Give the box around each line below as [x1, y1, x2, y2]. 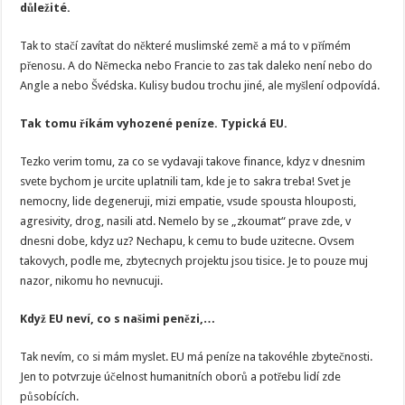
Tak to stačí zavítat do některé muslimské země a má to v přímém [20, 39, 352, 52]
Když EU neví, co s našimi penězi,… [20, 312, 216, 325]
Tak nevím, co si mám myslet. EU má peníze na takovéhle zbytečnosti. [20, 350, 373, 363]
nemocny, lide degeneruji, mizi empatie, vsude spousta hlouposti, [20, 194, 357, 208]
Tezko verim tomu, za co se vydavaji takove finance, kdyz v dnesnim [20, 155, 366, 168]
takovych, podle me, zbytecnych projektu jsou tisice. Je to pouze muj [20, 254, 369, 268]
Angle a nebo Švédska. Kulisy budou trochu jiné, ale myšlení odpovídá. [20, 79, 381, 92]
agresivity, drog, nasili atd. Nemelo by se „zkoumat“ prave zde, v [20, 214, 352, 228]
